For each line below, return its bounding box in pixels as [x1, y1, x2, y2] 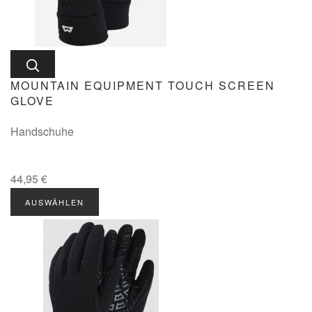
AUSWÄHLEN [25, 196, 84, 208]
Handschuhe [10, 123, 74, 139]
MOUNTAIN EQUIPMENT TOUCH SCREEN [10, 77, 275, 93]
